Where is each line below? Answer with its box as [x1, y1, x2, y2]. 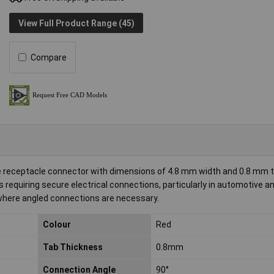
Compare [31, 52, 67, 62]
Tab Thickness [42, 242, 103, 253]
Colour [42, 220, 71, 230]
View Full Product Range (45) [18, 18, 135, 28]
